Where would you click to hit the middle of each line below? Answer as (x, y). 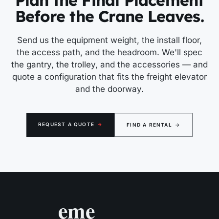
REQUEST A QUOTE (66, 124)
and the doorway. (109, 89)
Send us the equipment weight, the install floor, (109, 40)
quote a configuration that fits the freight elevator (109, 77)
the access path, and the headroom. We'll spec (109, 53)
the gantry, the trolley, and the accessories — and (109, 65)
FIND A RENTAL (149, 125)
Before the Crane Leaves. (109, 16)
